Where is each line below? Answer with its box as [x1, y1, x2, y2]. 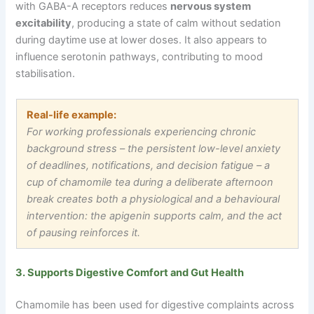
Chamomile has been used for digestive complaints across [15, 299, 295, 312]
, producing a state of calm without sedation [71, 17, 282, 30]
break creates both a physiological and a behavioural [27, 193, 280, 206]
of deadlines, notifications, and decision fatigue [27, 159, 257, 172]
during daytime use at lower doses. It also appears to [15, 34, 268, 47]
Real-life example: [27, 109, 117, 122]
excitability [15, 17, 72, 30]
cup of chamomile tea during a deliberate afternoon [27, 176, 274, 189]
